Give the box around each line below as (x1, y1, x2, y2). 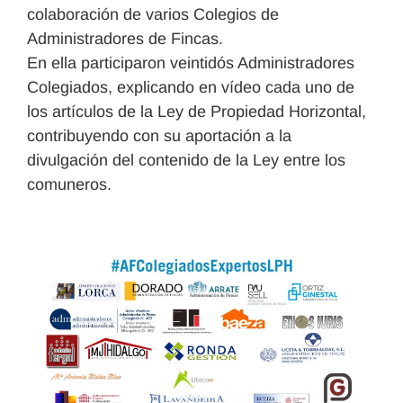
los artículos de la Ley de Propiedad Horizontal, (27, 102, 366, 121)
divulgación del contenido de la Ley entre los (27, 150, 345, 169)
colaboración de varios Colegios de (27, 4, 279, 23)
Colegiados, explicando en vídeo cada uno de (27, 77, 354, 96)
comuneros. (27, 175, 116, 193)
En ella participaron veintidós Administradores (27, 53, 354, 72)
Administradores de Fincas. (27, 29, 223, 48)
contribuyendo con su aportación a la (27, 126, 291, 145)
